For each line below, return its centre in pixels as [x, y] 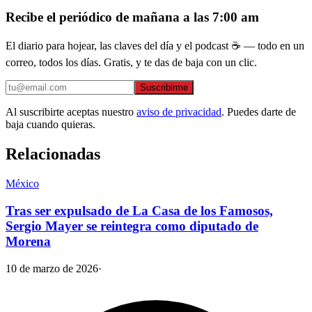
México [22, 184]
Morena [28, 241]
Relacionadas [53, 154]
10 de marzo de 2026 [52, 268]
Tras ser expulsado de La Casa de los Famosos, [139, 210]
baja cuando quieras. [50, 125]
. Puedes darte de [259, 112]
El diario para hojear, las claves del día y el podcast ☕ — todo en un [155, 46]
